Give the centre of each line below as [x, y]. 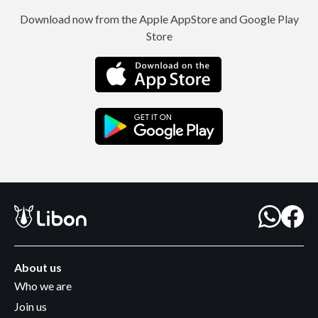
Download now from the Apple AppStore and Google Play [159, 19]
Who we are [43, 286]
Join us [31, 307]
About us [38, 268]
